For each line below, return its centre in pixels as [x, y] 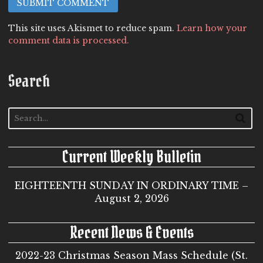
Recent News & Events [131, 232]
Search [29, 81]
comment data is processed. [69, 41]
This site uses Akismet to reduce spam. [92, 28]
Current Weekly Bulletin [131, 156]
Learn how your [212, 28]
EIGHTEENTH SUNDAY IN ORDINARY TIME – [131, 185]
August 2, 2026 [131, 198]
